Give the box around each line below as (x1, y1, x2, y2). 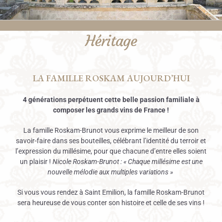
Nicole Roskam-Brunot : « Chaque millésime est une (52, 158, 203, 166)
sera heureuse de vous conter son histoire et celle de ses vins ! (17, 199, 205, 207)
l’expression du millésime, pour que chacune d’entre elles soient (15, 147, 207, 155)
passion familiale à (139, 96, 200, 104)
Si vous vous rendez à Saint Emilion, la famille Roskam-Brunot (17, 188, 205, 196)
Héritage (85, 32, 137, 50)
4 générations (22, 96, 66, 104)
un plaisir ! (19, 158, 53, 166)
